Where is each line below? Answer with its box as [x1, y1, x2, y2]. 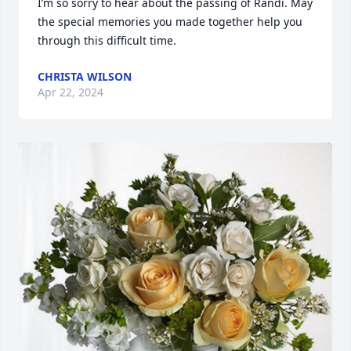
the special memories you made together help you [38, 14, 302, 29]
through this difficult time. [38, 33, 176, 48]
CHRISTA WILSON [38, 69, 132, 84]
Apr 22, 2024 [38, 85, 103, 100]
